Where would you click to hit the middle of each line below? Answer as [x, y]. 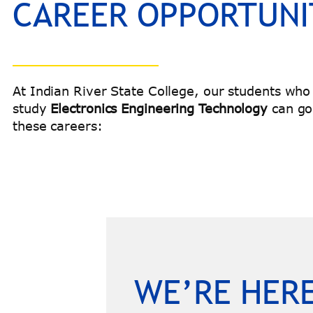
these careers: [58, 126]
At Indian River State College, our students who [162, 91]
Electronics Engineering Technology [159, 109]
